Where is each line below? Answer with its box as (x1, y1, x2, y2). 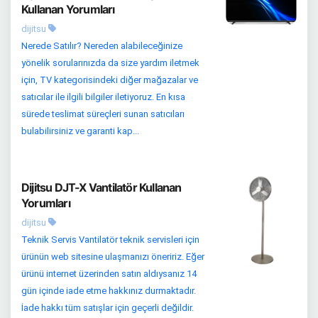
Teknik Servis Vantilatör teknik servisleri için (21, 234, 199, 246)
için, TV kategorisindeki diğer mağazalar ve (21, 75, 198, 86)
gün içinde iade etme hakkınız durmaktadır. (21, 285, 196, 297)
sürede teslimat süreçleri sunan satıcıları (21, 109, 185, 120)
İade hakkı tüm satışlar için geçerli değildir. (21, 302, 194, 314)
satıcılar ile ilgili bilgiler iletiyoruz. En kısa (21, 92, 185, 103)
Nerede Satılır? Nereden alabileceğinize (21, 40, 182, 52)
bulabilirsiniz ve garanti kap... (21, 126, 139, 137)
